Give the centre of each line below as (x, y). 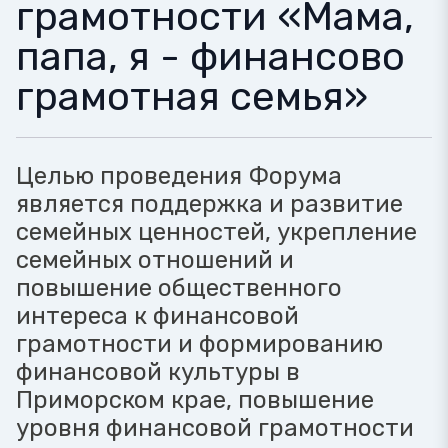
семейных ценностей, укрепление (216, 232)
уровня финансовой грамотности (215, 428)
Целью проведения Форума (179, 176)
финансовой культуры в (158, 372)
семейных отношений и (155, 260)
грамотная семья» (192, 96)
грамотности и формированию (199, 344)
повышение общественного (179, 288)
